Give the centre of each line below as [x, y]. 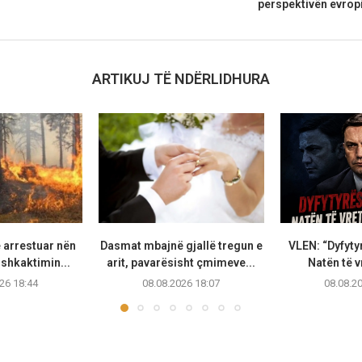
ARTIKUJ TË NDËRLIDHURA [181, 78]
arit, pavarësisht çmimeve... [181, 263]
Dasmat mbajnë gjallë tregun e [181, 246]
